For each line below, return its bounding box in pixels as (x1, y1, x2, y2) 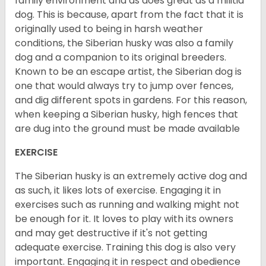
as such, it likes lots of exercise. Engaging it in (15, 183, 221, 198)
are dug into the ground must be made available (15, 122, 240, 136)
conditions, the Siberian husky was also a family (15, 36, 233, 50)
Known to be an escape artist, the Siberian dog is (15, 65, 242, 79)
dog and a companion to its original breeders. (15, 50, 226, 65)
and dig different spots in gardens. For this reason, (15, 93, 247, 107)
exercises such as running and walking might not (15, 198, 239, 212)
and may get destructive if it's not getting (15, 226, 207, 240)
